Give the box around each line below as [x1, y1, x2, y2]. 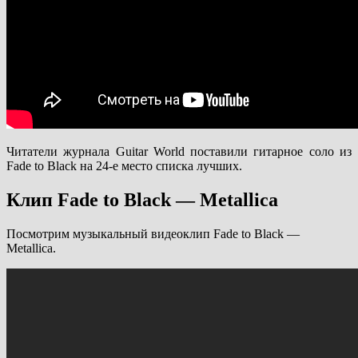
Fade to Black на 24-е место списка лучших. [6, 159, 242, 173]
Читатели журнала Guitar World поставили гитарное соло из [6, 145, 352, 159]
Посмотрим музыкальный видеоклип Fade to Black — [6, 226, 300, 241]
